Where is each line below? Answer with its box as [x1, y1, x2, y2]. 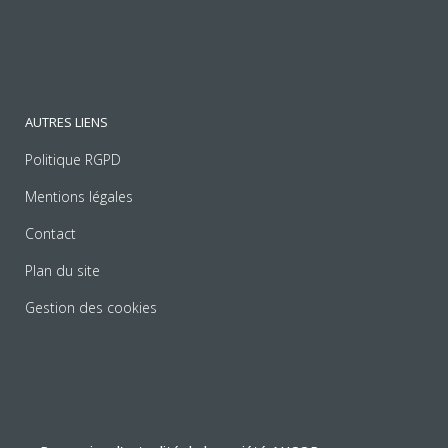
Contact [25, 224, 76, 244]
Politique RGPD [25, 150, 121, 170]
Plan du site [25, 261, 100, 281]
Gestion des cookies [25, 298, 157, 318]
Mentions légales [25, 187, 133, 207]
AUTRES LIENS [25, 113, 108, 132]
